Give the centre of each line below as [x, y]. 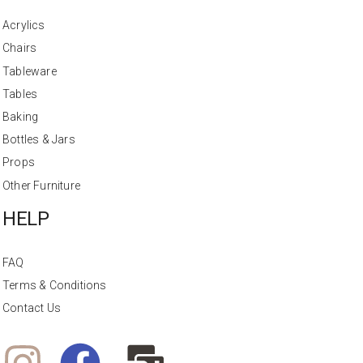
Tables [20, 94]
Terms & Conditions [55, 285]
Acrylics [24, 26]
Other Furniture [41, 185]
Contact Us [32, 307]
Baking [21, 117]
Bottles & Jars [39, 140]
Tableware [30, 71]
